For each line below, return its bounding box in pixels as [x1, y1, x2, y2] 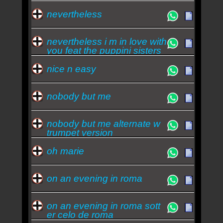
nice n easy [46, 63, 96, 74]
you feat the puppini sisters [46, 45, 161, 56]
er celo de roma [46, 209, 113, 220]
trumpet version [46, 127, 113, 138]
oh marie [46, 145, 84, 156]
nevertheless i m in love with [46, 36, 167, 47]
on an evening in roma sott [46, 200, 160, 211]
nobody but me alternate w [46, 118, 160, 129]
